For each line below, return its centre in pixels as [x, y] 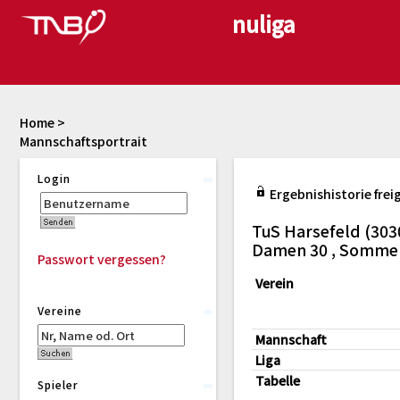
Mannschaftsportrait [83, 141]
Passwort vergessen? [102, 259]
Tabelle [278, 380]
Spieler [58, 384]
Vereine [60, 310]
